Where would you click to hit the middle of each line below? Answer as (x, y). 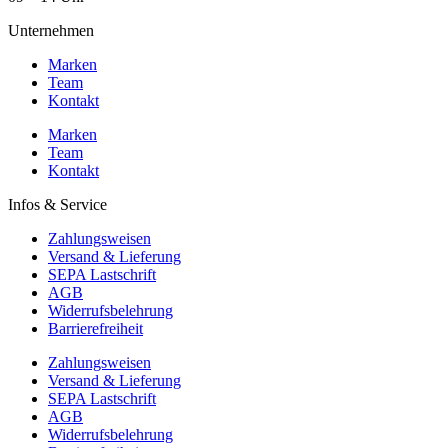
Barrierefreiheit (95, 328)
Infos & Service (57, 204)
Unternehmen (51, 30)
